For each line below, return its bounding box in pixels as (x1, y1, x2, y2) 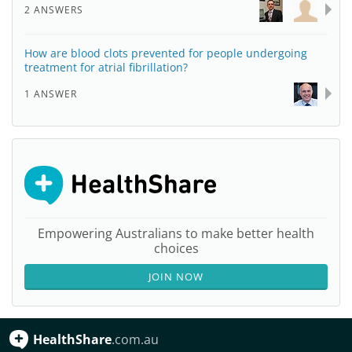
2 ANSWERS (24, 3, 83, 16)
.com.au (112, 331, 159, 348)
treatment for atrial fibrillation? (24, 60, 188, 75)
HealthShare (33, 331, 112, 348)
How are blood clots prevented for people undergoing (24, 46, 307, 60)
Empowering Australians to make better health (38, 225, 314, 242)
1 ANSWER (24, 87, 77, 101)
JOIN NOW (148, 269, 203, 284)
